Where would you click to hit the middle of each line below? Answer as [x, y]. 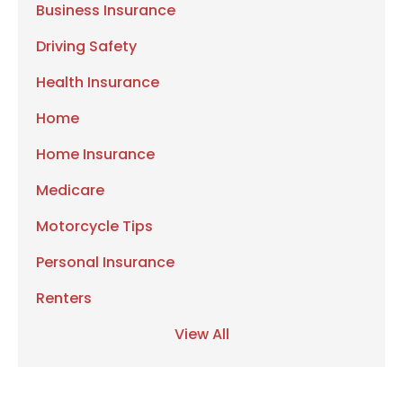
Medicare [70, 190]
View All [201, 334]
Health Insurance [98, 82]
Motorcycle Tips [94, 226]
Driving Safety [86, 46]
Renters [64, 298]
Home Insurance [95, 154]
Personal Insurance [105, 262]
